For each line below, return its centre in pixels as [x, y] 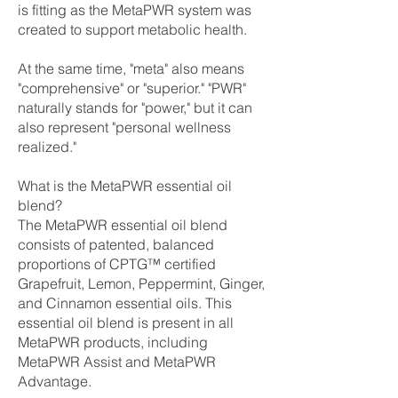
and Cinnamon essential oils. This [125, 303]
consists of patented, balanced [116, 244]
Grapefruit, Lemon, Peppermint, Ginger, [141, 283]
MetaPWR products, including [113, 342]
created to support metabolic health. [132, 29]
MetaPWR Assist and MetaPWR [117, 362]
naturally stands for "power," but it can [135, 107]
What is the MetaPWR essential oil [125, 186]
